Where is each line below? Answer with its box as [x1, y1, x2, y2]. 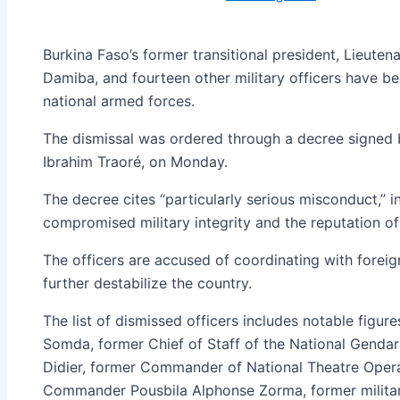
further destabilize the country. [43, 274, 252, 293]
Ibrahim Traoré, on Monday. [43, 153, 228, 171]
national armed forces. [43, 92, 195, 111]
